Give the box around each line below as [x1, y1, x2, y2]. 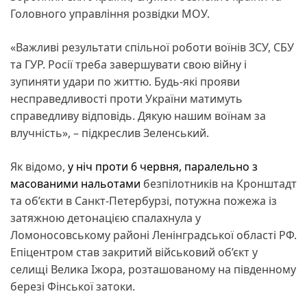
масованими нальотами [10, 175, 140, 191]
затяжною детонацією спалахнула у [10, 210, 201, 225]
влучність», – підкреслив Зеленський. [10, 125, 209, 140]
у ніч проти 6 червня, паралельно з [68, 158, 258, 174]
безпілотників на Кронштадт [140, 175, 297, 191]
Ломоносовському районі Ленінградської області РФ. [10, 227, 297, 243]
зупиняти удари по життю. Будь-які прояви [10, 73, 240, 89]
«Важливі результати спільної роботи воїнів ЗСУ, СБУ [10, 39, 294, 55]
